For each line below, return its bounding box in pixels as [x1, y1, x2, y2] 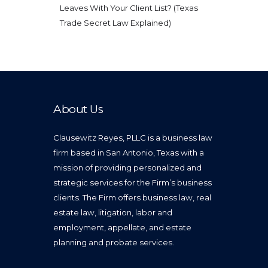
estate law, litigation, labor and [53, 208, 172, 218]
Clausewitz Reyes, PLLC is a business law [53, 133, 212, 143]
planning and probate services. [53, 237, 174, 248]
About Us [53, 102, 103, 116]
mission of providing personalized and [53, 163, 202, 173]
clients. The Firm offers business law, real [53, 193, 211, 203]
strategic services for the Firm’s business [53, 178, 212, 188]
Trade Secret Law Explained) [59, 17, 171, 28]
